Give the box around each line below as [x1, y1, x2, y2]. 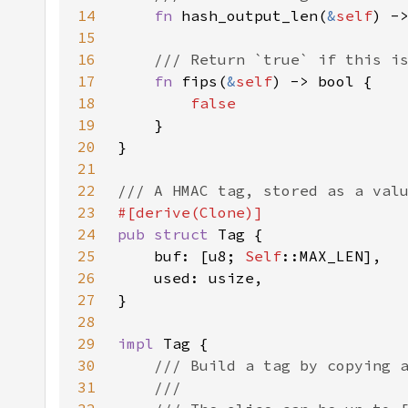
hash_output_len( [181, 6, 327, 25]
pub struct [117, 225, 218, 243]
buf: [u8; [117, 247, 245, 265]
